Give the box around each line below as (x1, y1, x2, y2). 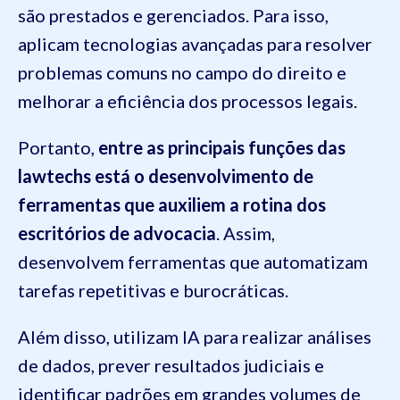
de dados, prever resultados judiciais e (18, 354, 324, 377)
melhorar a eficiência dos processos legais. (18, 90, 361, 112)
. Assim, (216, 222, 275, 245)
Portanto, (18, 137, 98, 159)
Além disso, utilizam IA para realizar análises (18, 326, 371, 348)
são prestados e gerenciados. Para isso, (18, 4, 329, 27)
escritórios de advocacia (18, 222, 216, 245)
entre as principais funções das (98, 137, 346, 159)
